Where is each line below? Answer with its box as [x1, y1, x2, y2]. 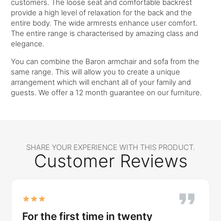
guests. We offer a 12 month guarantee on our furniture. [11, 88, 202, 98]
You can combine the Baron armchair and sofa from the [11, 57, 200, 67]
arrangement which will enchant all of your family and [11, 77, 191, 87]
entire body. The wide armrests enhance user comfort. [11, 18, 198, 28]
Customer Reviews [34, 150, 187, 172]
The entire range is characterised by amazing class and [11, 29, 199, 38]
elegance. [11, 39, 45, 49]
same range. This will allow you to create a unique [11, 67, 181, 77]
